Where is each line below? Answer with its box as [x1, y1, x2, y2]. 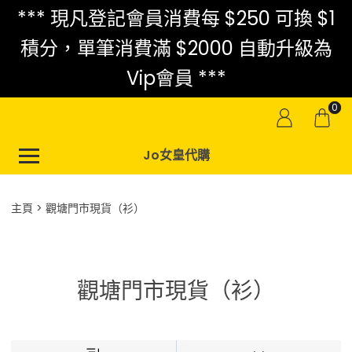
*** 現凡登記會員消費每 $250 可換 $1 [16, 5, 335, 31]
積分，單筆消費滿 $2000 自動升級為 [20, 35, 332, 61]
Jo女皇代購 [142, 146, 210, 164]
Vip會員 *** [126, 65, 226, 91]
